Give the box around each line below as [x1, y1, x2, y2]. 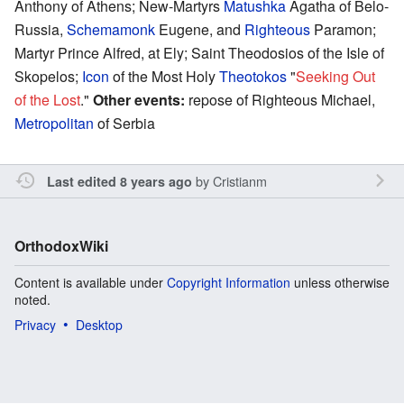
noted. [14, 289, 50, 308]
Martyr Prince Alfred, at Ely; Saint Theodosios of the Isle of [14, 41, 384, 63]
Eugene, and [155, 18, 244, 40]
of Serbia [94, 112, 155, 133]
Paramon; [310, 18, 376, 40]
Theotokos [219, 65, 287, 87]
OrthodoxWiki [14, 234, 108, 256]
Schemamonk [67, 18, 155, 40]
